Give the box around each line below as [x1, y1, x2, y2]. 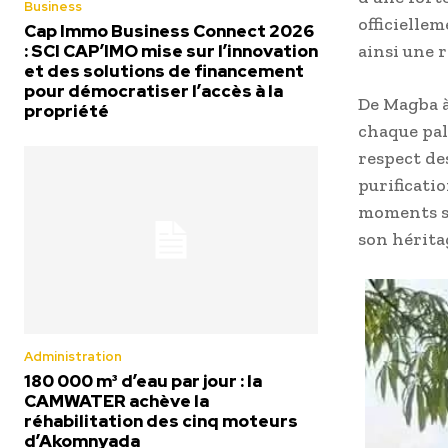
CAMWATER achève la [24, 390, 209, 412]
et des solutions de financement [24, 59, 304, 82]
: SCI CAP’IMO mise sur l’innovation [24, 39, 318, 62]
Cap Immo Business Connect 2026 [24, 19, 314, 42]
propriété [24, 99, 109, 122]
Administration [24, 348, 122, 365]
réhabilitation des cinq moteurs [24, 410, 298, 432]
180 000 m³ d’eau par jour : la [24, 370, 262, 392]
